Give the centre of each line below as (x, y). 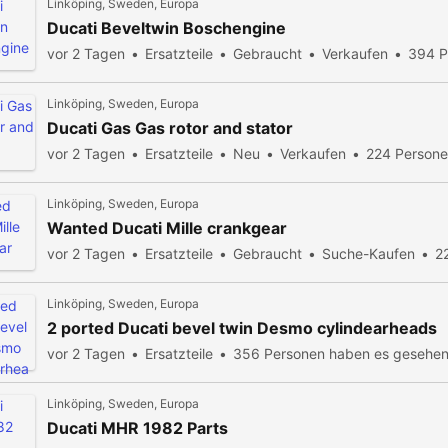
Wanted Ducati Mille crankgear (167, 228)
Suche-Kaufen (368, 253)
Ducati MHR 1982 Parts (137, 428)
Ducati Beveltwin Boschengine (166, 28)
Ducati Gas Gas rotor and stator (170, 128)
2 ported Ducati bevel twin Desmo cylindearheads (242, 328)
